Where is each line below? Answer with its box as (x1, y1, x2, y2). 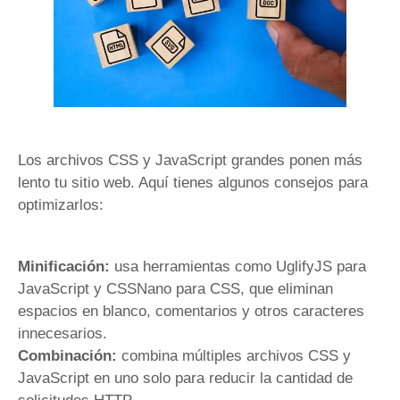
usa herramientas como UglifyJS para (110, 258, 366, 276)
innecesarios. (18, 325, 107, 343)
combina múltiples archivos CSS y (117, 347, 351, 365)
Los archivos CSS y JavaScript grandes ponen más (18, 151, 362, 169)
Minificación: (18, 258, 110, 276)
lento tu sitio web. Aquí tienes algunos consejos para (18, 173, 368, 191)
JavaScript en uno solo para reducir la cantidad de (18, 370, 353, 387)
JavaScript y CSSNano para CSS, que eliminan (18, 280, 333, 298)
